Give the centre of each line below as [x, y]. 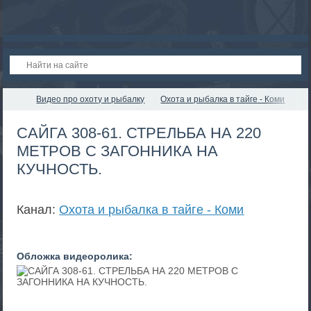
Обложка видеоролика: [75, 256]
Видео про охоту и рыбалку [91, 99]
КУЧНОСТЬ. [60, 169]
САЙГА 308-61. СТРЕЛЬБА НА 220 [139, 133]
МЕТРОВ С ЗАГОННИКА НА [118, 151]
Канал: [38, 210]
